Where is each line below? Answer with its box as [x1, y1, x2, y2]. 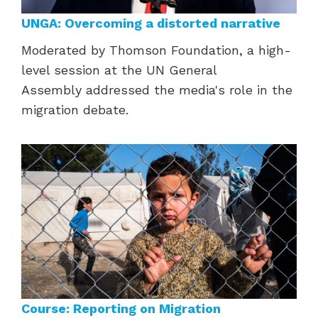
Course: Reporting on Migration [21, 301, 221, 317]
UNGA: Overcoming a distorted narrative [21, 16, 280, 31]
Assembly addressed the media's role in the [21, 82, 292, 98]
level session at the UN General [21, 62, 216, 78]
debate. [83, 102, 128, 118]
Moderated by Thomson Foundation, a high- [21, 43, 291, 58]
